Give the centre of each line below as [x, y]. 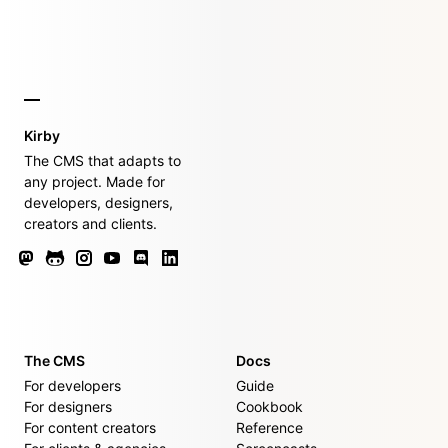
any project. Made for [94, 181]
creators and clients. [90, 223]
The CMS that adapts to [102, 160]
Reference [269, 427]
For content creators [90, 427]
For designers [68, 406]
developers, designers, [98, 202]
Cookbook [269, 406]
